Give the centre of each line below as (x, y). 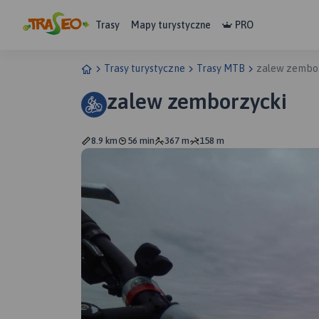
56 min (141, 141)
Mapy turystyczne (171, 25)
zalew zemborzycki (197, 101)
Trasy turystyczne (145, 68)
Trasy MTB (221, 68)
